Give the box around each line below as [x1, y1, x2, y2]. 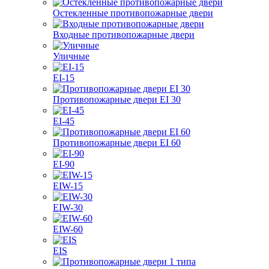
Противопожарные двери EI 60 [53, 138, 181, 148]
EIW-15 [53, 181, 83, 191]
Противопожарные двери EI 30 [53, 94, 181, 104]
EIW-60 [53, 224, 83, 234]
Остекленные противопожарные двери [53, 8, 213, 18]
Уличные [53, 51, 89, 61]
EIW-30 [53, 202, 83, 213]
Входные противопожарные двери [53, 29, 195, 40]
